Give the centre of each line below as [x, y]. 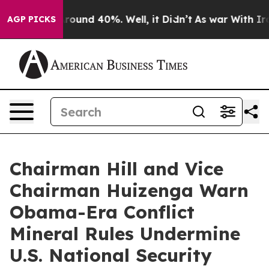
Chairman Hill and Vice [116, 169]
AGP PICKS [32, 19]
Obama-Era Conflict [102, 212]
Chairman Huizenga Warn [129, 190]
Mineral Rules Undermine [125, 234]
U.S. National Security [111, 255]
